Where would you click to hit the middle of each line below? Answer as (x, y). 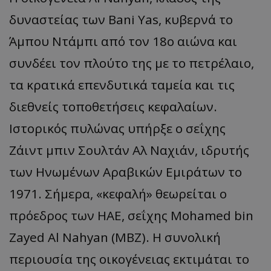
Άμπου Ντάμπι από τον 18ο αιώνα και (123, 41)
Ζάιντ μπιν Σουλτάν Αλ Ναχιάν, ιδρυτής (129, 150)
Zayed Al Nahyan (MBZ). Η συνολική (115, 237)
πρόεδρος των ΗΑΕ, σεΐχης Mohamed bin (131, 215)
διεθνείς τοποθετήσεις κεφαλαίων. (113, 106)
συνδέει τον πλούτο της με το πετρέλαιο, (132, 63)
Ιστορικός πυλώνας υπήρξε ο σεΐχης (117, 128)
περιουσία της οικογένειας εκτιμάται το (129, 259)
